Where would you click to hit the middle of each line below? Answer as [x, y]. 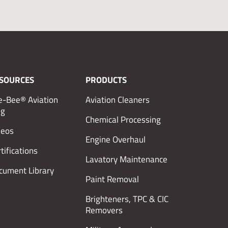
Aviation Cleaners [118, 99]
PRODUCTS [106, 79]
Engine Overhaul [116, 139]
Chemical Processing [123, 119]
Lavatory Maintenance [126, 159]
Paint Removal [112, 179]
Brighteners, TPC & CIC [127, 198]
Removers [104, 210]
